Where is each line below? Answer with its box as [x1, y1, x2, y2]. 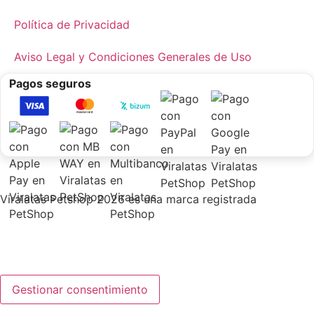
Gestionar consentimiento [12, 282, 148, 296]
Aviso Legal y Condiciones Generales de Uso [14, 49, 252, 64]
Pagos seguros [9, 76, 91, 90]
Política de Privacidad [14, 17, 130, 32]
